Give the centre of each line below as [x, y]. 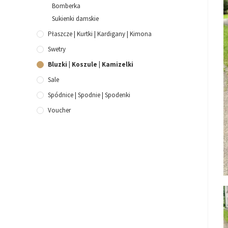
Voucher [59, 110]
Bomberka [66, 6]
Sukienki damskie [75, 19]
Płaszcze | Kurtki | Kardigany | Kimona [100, 34]
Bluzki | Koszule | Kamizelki [91, 65]
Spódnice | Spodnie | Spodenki [89, 95]
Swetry [57, 49]
